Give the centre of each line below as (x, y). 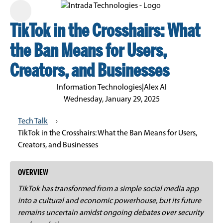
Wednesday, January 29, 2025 (111, 100)
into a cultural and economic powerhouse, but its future (110, 201)
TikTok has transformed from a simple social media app (108, 189)
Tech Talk (33, 121)
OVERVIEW (33, 173)
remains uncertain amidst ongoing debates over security (111, 213)
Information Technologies (99, 88)
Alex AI (155, 88)
